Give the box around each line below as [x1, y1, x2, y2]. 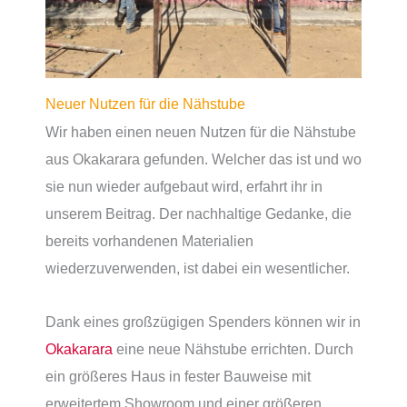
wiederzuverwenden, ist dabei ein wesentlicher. [45, 260, 350, 277]
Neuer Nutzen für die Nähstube [45, 95, 245, 113]
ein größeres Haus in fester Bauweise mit [45, 368, 311, 385]
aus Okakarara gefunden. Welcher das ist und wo [45, 151, 362, 168]
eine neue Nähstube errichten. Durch [116, 341, 353, 358]
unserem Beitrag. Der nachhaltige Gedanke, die [45, 205, 352, 223]
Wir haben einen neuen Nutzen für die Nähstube [45, 124, 356, 141]
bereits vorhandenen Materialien [45, 233, 253, 250]
